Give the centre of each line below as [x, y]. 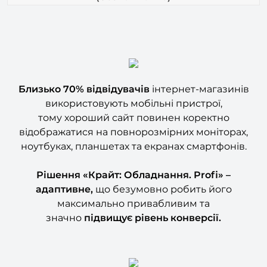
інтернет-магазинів [199, 70]
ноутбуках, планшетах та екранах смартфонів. [133, 127]
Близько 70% [52, 70]
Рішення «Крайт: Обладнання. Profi [127, 156]
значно [65, 198]
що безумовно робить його [162, 170]
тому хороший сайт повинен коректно [133, 98]
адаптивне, [64, 170]
